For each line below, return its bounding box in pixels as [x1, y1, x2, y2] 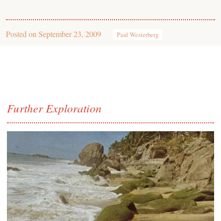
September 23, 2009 [38, 29, 101, 39]
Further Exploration [7, 100, 102, 115]
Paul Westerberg [117, 30, 158, 39]
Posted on [6, 29, 38, 39]
